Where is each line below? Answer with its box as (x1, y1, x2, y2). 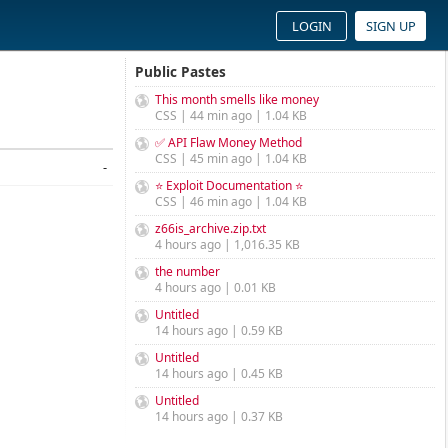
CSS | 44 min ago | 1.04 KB (155, 107, 307, 124)
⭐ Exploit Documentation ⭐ (155, 177, 303, 194)
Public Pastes (135, 62, 226, 81)
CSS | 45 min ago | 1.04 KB (155, 150, 307, 167)
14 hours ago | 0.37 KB (155, 408, 283, 425)
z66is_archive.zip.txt (155, 220, 266, 237)
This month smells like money (155, 91, 319, 108)
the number (155, 263, 220, 280)
